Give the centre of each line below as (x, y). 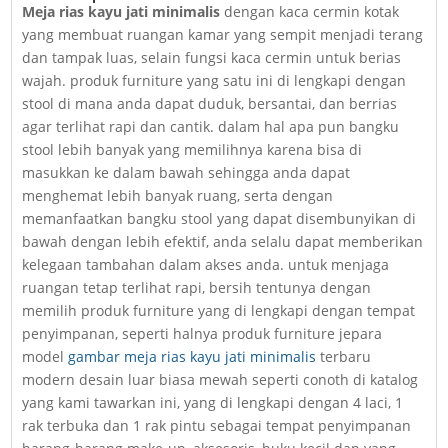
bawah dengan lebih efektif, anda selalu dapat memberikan (223, 242)
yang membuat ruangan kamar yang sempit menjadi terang (223, 35)
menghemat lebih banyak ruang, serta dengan (178, 196)
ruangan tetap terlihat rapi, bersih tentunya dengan (197, 288)
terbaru (344, 357)
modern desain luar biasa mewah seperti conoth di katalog (220, 380)
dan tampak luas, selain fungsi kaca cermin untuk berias (212, 58)
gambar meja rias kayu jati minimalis (192, 357)
